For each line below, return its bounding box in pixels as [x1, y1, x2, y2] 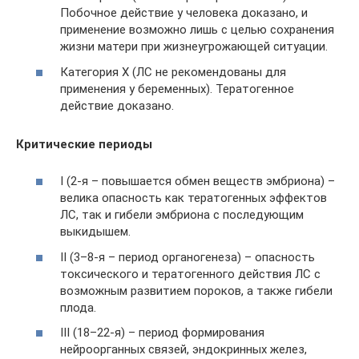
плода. [60, 300, 96, 315]
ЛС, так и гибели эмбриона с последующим [60, 208, 304, 222]
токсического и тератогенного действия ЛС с [60, 266, 321, 281]
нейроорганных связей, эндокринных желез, [60, 342, 307, 357]
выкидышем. [60, 224, 131, 239]
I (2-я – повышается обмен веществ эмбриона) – [60, 174, 335, 188]
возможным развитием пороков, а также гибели [60, 283, 333, 298]
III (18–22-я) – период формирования [60, 325, 264, 340]
